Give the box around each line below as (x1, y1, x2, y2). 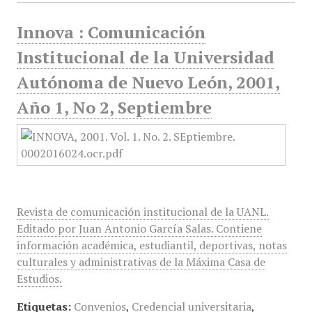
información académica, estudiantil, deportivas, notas (16, 237, 287, 253)
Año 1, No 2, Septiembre (16, 96, 212, 118)
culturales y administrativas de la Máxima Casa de (16, 254, 265, 270)
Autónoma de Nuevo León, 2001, (16, 71, 280, 93)
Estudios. (16, 271, 62, 286)
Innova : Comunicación (16, 21, 205, 43)
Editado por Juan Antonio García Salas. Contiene (16, 221, 262, 236)
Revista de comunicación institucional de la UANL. (16, 204, 269, 219)
